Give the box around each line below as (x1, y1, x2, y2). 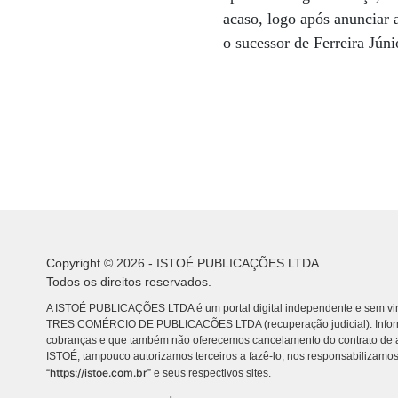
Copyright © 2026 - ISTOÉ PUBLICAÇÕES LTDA (46, 256, 319, 270)
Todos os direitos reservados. (46, 275, 211, 289)
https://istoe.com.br (50, 366, 147, 379)
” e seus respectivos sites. (147, 367, 271, 379)
